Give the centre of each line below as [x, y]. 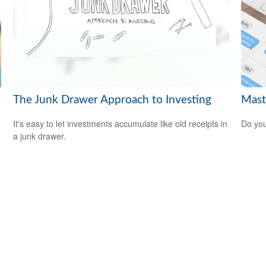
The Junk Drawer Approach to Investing [113, 100]
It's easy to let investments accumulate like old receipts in [121, 124]
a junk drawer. [40, 136]
